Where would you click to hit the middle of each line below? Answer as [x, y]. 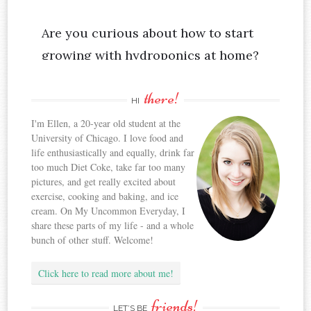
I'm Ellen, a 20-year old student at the [106, 124]
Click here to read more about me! [106, 274]
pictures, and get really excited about [104, 182]
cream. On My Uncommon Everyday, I [109, 211]
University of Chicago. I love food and [108, 138]
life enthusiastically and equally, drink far [113, 153]
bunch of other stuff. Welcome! [93, 240]
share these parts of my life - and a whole [113, 226]
